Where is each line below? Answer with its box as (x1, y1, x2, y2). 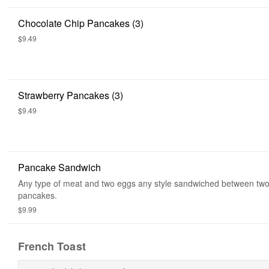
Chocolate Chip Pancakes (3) (18, 16, 144, 30)
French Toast (18, 238, 86, 254)
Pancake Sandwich (18, 160, 101, 174)
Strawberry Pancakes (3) (18, 88, 123, 102)
